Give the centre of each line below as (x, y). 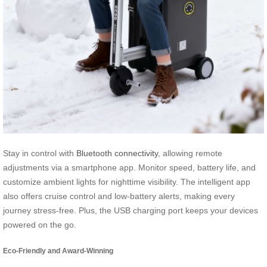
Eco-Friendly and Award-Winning (58, 250)
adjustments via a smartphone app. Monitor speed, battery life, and (129, 168)
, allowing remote (190, 153)
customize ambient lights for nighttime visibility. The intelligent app (127, 182)
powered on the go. (40, 225)
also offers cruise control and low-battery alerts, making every (119, 196)
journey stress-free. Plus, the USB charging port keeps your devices (131, 211)
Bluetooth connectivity (117, 153)
